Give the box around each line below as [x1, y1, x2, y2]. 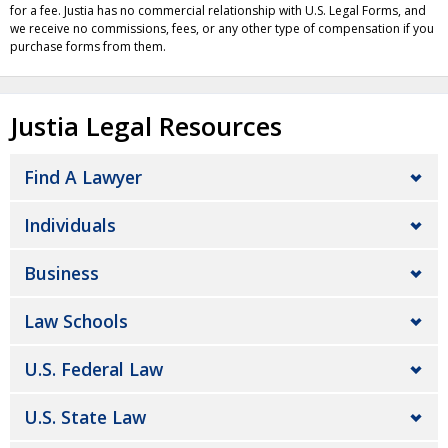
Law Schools [24, 309, 128, 333]
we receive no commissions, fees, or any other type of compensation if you [10, 19, 434, 37]
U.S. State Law [24, 405, 146, 429]
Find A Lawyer [24, 165, 142, 189]
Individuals [24, 213, 116, 237]
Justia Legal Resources [10, 109, 282, 144]
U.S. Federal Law [24, 357, 163, 381]
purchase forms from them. [10, 37, 166, 55]
